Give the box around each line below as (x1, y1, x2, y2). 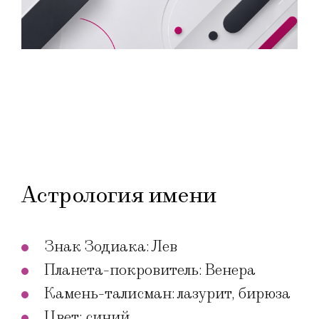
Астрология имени (21, 182, 216, 210)
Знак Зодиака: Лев (44, 237, 177, 257)
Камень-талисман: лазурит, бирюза (44, 284, 291, 304)
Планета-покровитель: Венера (44, 261, 256, 281)
